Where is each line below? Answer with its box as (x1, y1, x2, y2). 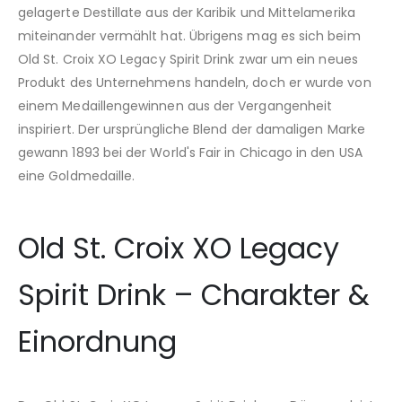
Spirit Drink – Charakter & (18, 274, 370, 315)
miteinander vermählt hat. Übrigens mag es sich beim (18, 26, 361, 45)
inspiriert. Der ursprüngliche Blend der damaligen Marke (18, 119, 365, 138)
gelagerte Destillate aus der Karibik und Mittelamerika (18, 3, 355, 22)
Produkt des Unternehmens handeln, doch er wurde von (18, 73, 371, 92)
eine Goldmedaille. (18, 166, 135, 185)
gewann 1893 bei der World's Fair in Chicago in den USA (18, 143, 363, 162)
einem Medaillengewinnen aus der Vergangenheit (18, 96, 333, 115)
